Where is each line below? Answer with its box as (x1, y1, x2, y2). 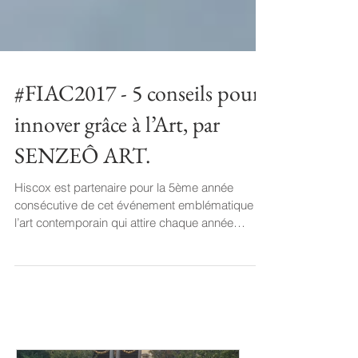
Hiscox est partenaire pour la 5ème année (14, 209, 233, 224)
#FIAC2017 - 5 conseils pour (14, 107, 260, 136)
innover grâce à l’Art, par (14, 138, 220, 167)
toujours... (14, 261, 66, 276)
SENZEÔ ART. (14, 169, 150, 198)
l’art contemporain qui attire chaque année (14, 244, 233, 259)
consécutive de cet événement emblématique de (14, 226, 270, 241)
